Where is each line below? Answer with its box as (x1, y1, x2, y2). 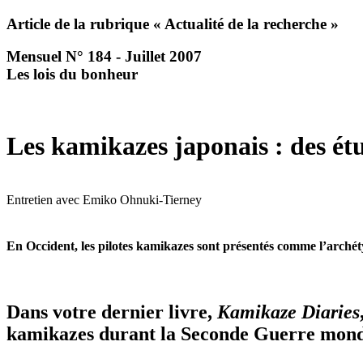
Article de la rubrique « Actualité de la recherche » (6, 15, 339, 32)
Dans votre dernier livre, (6, 301, 217, 323)
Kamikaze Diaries (217, 301, 360, 323)
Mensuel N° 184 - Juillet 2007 (6, 48, 202, 66)
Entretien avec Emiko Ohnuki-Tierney (6, 193, 202, 207)
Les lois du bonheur (6, 66, 138, 83)
